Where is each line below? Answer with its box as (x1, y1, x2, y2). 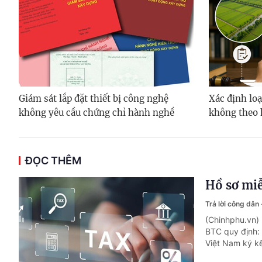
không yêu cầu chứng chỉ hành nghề (19, 107, 174, 119)
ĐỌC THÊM (25, 154, 81, 167)
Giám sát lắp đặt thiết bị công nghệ (19, 93, 168, 105)
